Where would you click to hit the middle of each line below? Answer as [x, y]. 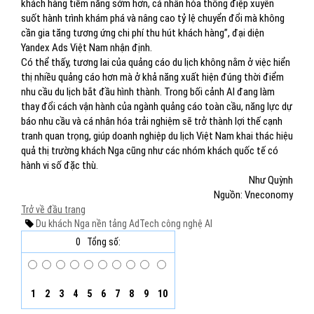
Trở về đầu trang [53, 210]
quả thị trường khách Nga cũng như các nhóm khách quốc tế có [150, 151]
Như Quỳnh [271, 180]
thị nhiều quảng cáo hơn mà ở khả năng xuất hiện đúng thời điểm [152, 77]
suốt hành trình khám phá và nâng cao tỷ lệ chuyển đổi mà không [153, 18]
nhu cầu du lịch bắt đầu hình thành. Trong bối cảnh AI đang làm [148, 92]
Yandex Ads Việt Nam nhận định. [87, 48]
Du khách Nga [63, 224]
